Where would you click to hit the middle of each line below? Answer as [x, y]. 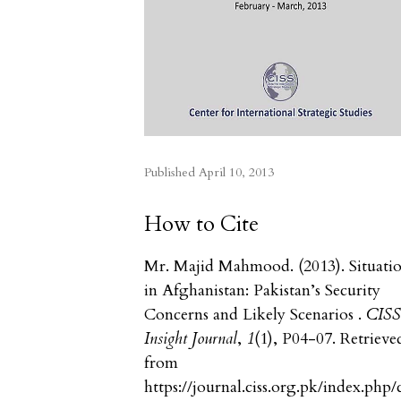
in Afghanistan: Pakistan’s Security [263, 290]
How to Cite [202, 224]
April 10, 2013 [237, 172]
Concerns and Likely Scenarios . [256, 314]
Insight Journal [191, 338]
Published [172, 172]
